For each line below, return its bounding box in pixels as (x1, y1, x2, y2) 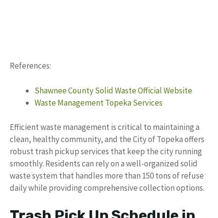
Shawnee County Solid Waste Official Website (35, 85, 192, 96)
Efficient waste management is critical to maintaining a (10, 122, 200, 132)
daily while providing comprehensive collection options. (10, 182, 204, 193)
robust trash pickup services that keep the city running (10, 146, 202, 157)
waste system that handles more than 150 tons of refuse (10, 170, 204, 181)
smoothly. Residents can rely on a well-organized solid (10, 158, 198, 169)
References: (10, 60, 51, 71)
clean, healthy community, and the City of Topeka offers (10, 134, 204, 145)
